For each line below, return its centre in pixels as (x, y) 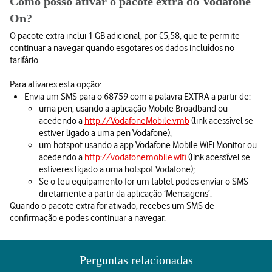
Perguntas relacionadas (136, 260)
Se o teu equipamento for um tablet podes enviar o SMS (144, 181)
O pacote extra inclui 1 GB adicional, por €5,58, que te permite (125, 35)
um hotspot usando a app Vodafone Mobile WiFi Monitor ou (148, 144)
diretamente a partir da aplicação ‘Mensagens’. (125, 193)
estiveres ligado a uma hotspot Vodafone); (117, 169)
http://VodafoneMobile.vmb (137, 120)
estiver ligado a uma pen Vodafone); (105, 132)
